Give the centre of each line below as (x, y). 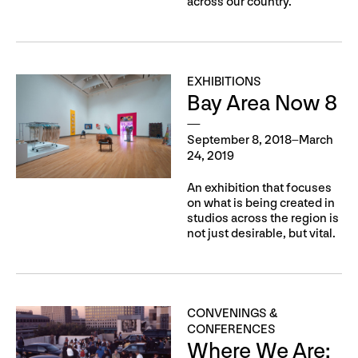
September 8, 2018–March (260, 141)
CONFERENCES (231, 330)
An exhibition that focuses (259, 189)
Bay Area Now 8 (262, 104)
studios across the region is (263, 219)
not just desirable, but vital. (261, 234)
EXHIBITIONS (224, 82)
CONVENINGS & (233, 314)
